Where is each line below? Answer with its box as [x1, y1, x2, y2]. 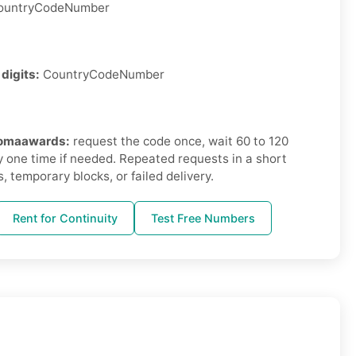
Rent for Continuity [13, 211, 118, 226]
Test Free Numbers [151, 211, 255, 226]
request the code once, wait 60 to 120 [73, 133, 288, 149]
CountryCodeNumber [43, 67, 164, 83]
